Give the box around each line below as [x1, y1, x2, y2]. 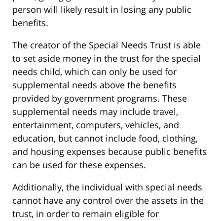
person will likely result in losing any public [12, 3, 191, 15]
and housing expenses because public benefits [12, 146, 207, 157]
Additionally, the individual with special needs [12, 181, 202, 193]
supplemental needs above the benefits [12, 79, 177, 91]
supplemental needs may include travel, [12, 106, 178, 117]
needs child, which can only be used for [12, 66, 177, 77]
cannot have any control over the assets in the [12, 194, 204, 206]
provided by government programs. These [12, 92, 187, 104]
